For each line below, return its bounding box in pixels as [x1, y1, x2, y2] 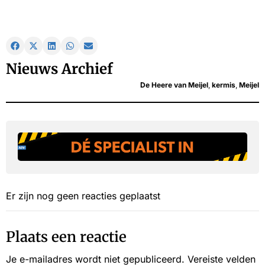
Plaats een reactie [6, 228, 127, 247]
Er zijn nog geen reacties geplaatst [6, 190, 160, 202]
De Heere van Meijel [140, 80, 208, 90]
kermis [212, 80, 235, 90]
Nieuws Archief [6, 60, 113, 79]
